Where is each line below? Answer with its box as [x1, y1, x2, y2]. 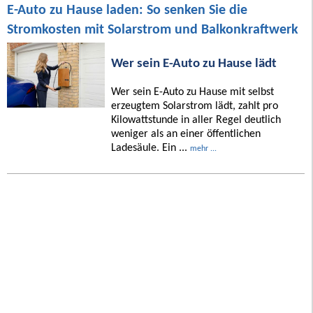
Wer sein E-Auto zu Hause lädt [110, 57, 277, 71]
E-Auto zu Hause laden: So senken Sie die [7, 3, 247, 18]
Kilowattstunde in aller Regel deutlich [110, 115, 281, 126]
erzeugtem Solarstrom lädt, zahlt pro [110, 101, 278, 112]
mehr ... [189, 145, 217, 154]
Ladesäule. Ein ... [110, 143, 190, 154]
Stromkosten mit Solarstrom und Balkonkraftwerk [7, 23, 298, 38]
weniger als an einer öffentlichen [110, 129, 261, 140]
